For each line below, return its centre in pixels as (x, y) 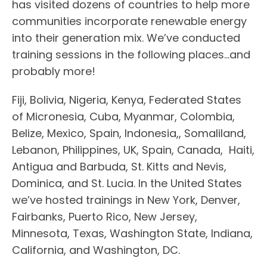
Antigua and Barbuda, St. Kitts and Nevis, (119, 166)
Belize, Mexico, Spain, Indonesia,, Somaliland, (129, 133)
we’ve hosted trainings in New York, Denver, (126, 200)
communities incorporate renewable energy (129, 21)
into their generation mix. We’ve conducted (126, 38)
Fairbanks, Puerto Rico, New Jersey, (105, 216)
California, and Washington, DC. (96, 250)
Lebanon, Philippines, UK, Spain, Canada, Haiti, (133, 150)
